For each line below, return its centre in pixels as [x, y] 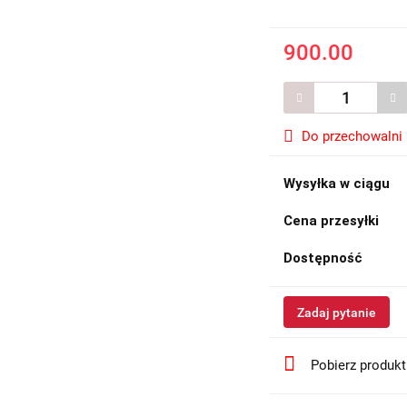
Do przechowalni [352, 136]
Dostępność [323, 258]
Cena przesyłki [332, 221]
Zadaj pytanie [337, 313]
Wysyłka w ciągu [337, 184]
